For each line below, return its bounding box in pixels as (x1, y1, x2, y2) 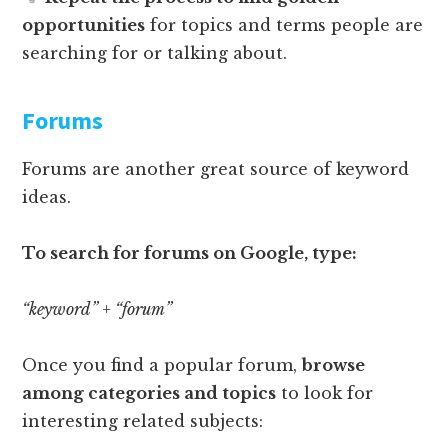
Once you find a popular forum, (22, 354, 303, 375)
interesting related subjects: (22, 410, 264, 431)
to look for (276, 382, 374, 403)
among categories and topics (22, 382, 277, 403)
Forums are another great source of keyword (22, 158, 410, 179)
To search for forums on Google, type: (22, 242, 358, 263)
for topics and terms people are (145, 14, 424, 35)
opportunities (22, 14, 146, 35)
